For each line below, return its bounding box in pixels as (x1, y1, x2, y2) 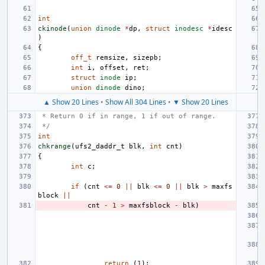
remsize (96, 54, 125, 62)
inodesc (174, 25, 203, 33)
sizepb (133, 54, 158, 62)
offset (100, 64, 125, 72)
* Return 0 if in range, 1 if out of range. (42, 112, 216, 120)
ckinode (38, 25, 67, 33)
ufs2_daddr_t (75, 143, 125, 150)
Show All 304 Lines (105, 97, 166, 107)
